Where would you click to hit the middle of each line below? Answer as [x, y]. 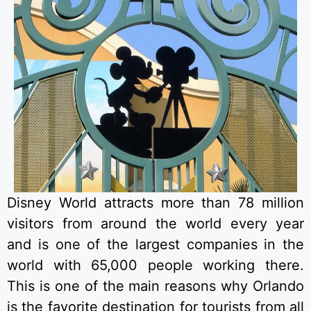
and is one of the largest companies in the [155, 244]
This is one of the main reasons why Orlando [155, 286]
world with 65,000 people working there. [155, 265]
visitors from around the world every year [155, 224]
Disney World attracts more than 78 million [155, 203]
